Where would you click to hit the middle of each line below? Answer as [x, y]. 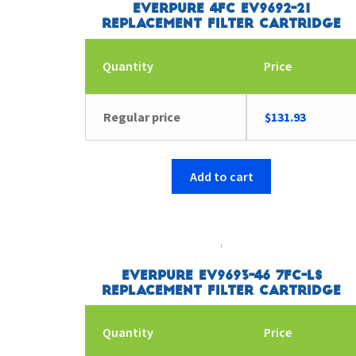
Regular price [142, 116]
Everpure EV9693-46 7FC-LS [221, 275]
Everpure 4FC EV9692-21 [221, 9]
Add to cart [221, 176]
